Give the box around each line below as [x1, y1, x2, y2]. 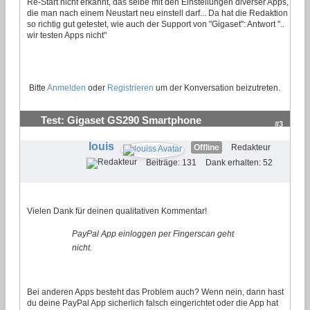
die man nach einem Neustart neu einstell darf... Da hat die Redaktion [27, 8, 288, 18]
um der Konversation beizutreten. [154, 82, 280, 93]
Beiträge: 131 [145, 157, 197, 167]
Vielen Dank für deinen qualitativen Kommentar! [27, 206, 207, 216]
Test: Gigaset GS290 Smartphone [41, 114, 201, 126]
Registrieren [107, 82, 154, 93]
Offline [193, 142, 219, 152]
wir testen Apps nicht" [27, 30, 107, 40]
